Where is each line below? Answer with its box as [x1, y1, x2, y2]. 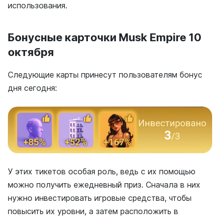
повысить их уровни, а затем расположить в [8, 206, 178, 216]
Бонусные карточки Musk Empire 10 [8, 31, 201, 44]
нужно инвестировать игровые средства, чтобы [8, 192, 192, 203]
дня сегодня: [8, 83, 57, 93]
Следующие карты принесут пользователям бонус [8, 70, 202, 80]
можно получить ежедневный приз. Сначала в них [8, 179, 200, 190]
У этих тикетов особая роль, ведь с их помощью [8, 166, 195, 176]
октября [8, 46, 54, 58]
